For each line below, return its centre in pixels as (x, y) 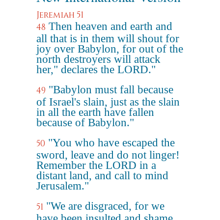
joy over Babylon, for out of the (110, 49)
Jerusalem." (63, 186)
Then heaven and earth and (110, 26)
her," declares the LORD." (96, 69)
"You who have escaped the (111, 143)
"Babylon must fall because (111, 90)
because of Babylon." (85, 123)
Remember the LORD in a (96, 165)
